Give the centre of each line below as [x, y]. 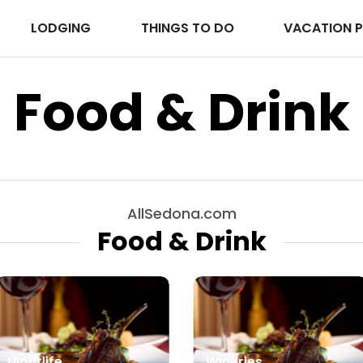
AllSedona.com [181, 214]
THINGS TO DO [189, 28]
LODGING [63, 28]
